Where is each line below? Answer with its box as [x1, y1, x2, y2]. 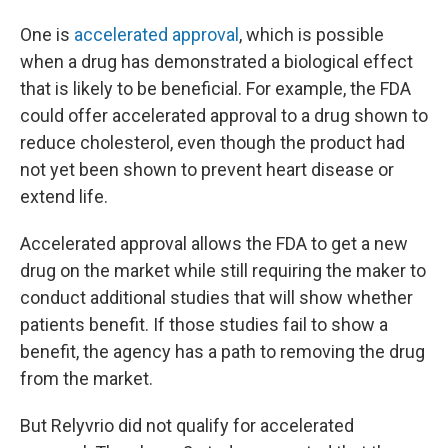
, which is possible [239, 24, 384, 45]
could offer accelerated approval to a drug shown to [20, 105, 428, 126]
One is [20, 24, 74, 45]
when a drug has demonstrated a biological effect [20, 51, 413, 72]
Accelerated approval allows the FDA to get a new [20, 233, 408, 254]
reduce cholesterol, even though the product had [20, 132, 405, 153]
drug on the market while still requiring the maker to [20, 260, 426, 281]
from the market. [20, 368, 153, 389]
